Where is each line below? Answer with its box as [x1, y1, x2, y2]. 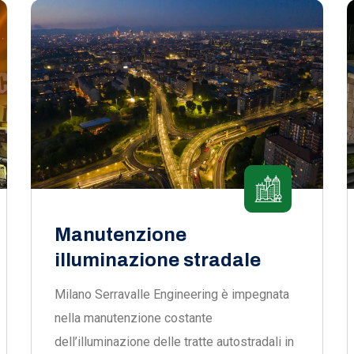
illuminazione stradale [55, 250, 261, 270]
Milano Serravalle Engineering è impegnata [55, 287, 289, 302]
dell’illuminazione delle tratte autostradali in [55, 334, 294, 349]
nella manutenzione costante [55, 311, 213, 326]
